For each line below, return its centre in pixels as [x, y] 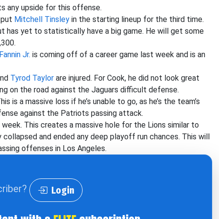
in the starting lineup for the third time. [137, 19]
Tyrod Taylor [32, 78]
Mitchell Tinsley [42, 19]
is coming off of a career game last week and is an [118, 55]
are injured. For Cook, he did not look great [127, 78]
